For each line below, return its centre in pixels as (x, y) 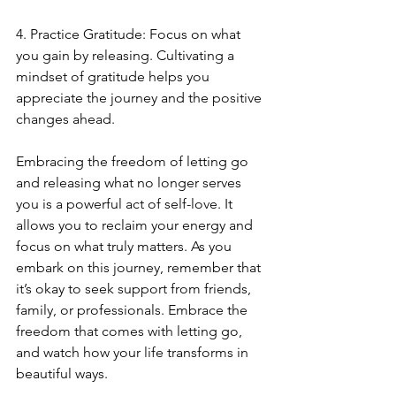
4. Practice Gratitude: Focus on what (130, 34)
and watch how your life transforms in (134, 352)
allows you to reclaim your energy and (136, 225)
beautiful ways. (64, 373)
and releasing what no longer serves (130, 183)
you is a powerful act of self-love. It (126, 204)
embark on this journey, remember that (140, 267)
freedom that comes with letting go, (131, 331)
